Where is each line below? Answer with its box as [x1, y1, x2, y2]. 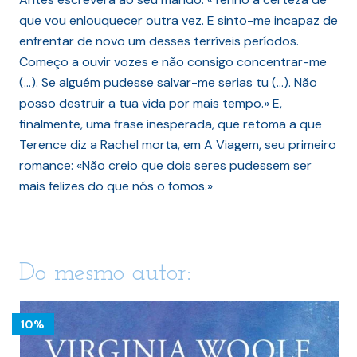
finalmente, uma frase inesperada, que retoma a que [19, 115, 322, 132]
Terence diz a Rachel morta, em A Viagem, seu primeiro [19, 135, 336, 153]
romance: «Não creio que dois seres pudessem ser [19, 156, 312, 174]
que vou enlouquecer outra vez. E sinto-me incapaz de [19, 11, 338, 29]
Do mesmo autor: [19, 260, 191, 286]
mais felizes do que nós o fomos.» [19, 177, 213, 194]
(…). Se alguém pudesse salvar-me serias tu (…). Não [19, 73, 317, 91]
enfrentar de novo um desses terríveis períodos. [19, 32, 299, 49]
